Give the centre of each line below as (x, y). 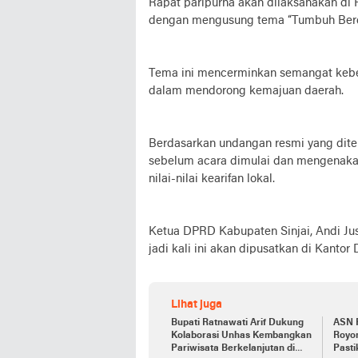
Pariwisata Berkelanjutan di (233, 348)
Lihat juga (197, 304)
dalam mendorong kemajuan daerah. (246, 91)
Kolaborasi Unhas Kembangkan (241, 335)
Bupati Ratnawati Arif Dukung (237, 322)
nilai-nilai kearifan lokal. (212, 179)
